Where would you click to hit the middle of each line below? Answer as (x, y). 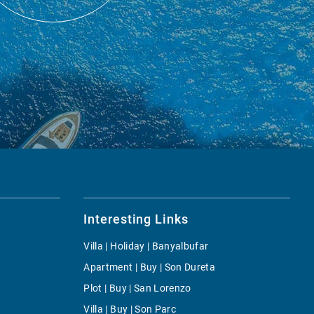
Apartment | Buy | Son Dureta (150, 267)
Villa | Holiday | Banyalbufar (146, 246)
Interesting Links (136, 219)
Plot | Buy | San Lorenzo (137, 288)
